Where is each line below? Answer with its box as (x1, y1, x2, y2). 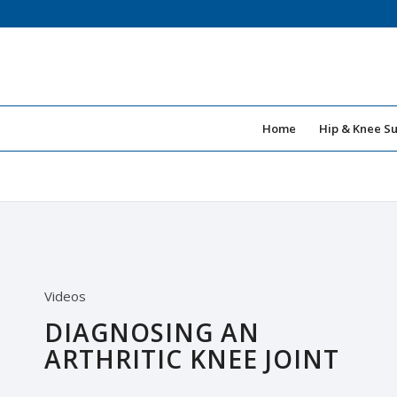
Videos (44, 286, 86, 305)
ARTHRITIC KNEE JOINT (44, 341, 339, 376)
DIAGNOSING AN (44, 315, 260, 349)
